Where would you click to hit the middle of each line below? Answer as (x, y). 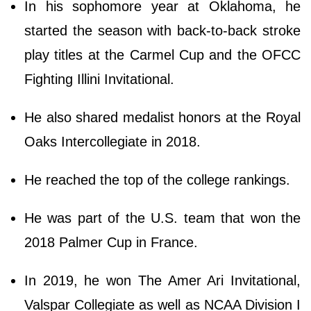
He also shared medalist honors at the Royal (162, 117)
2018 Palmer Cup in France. (113, 242)
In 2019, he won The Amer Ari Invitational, (162, 280)
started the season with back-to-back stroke (162, 30)
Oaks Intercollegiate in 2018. (115, 141)
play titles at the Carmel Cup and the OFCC (162, 54)
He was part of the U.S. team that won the (162, 218)
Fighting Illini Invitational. (101, 79)
